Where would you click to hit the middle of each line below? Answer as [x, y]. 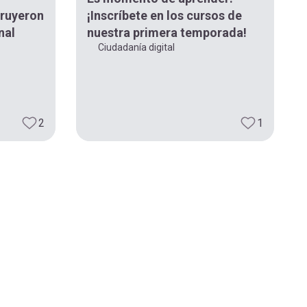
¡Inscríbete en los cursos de [164, 15]
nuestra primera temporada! [167, 32]
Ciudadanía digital [136, 47]
